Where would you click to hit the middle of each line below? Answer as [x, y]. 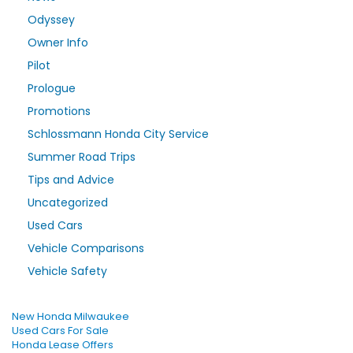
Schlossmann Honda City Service [118, 134]
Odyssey [51, 19]
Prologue [52, 88]
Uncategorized [68, 202]
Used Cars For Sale [60, 330]
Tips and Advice [71, 179]
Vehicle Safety [67, 271]
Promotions [59, 111]
